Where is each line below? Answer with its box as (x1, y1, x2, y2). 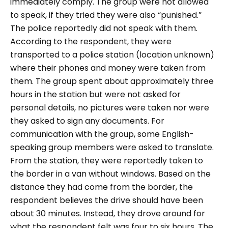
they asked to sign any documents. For (10, 115, 164, 127)
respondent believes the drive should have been (10, 194, 203, 206)
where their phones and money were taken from (10, 62, 206, 74)
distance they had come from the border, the (10, 181, 193, 193)
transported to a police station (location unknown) (10, 49, 214, 61)
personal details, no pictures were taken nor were (10, 102, 209, 113)
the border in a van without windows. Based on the (10, 168, 211, 180)
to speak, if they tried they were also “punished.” (10, 9, 202, 21)
